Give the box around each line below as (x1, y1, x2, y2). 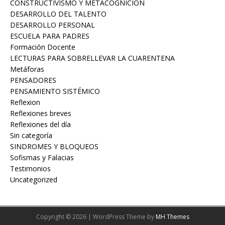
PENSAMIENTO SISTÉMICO (10, 86, 100, 96)
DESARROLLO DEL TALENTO (10, 9, 106, 19)
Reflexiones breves (10, 108, 71, 119)
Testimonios (10, 164, 51, 174)
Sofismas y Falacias (10, 153, 74, 163)
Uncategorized (10, 175, 57, 185)
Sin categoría (10, 131, 52, 141)
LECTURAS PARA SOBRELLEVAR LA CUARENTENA (10, 53, 175, 63)
